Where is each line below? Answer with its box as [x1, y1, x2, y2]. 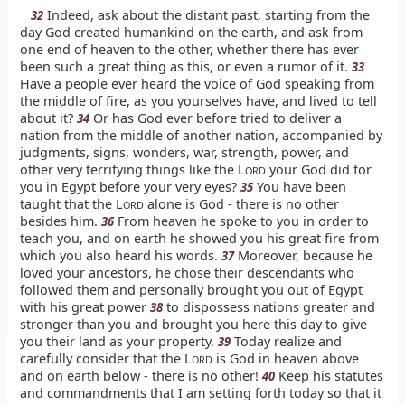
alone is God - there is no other [144, 194, 340, 212]
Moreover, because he [234, 246, 373, 264]
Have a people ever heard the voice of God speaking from [20, 74, 375, 92]
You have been [253, 177, 347, 195]
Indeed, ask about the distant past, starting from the [43, 5, 371, 24]
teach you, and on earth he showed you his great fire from [20, 229, 380, 247]
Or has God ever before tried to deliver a [89, 108, 343, 127]
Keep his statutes [275, 366, 384, 384]
